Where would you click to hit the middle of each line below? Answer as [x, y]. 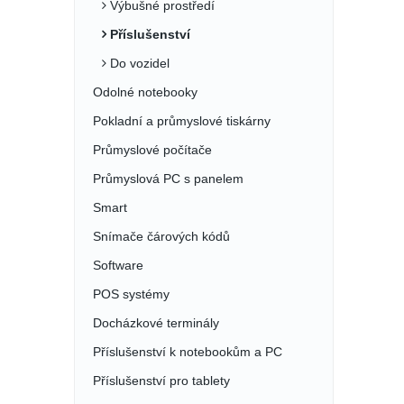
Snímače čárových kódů [161, 236]
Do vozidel [138, 63]
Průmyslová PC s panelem [168, 179]
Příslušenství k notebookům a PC [188, 352]
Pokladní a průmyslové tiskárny [182, 121]
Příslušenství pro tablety [161, 381]
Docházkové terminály [156, 323]
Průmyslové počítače [152, 150]
